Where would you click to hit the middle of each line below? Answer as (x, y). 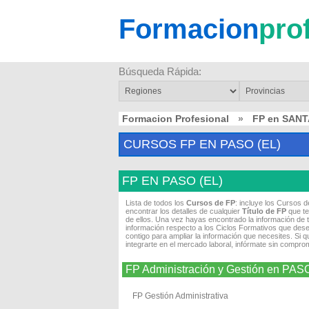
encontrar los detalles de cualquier (184, 211)
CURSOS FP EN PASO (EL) (202, 144)
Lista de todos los (156, 203)
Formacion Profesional (176, 119)
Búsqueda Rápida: (160, 71)
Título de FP (264, 211)
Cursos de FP (211, 203)
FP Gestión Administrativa (180, 296)
